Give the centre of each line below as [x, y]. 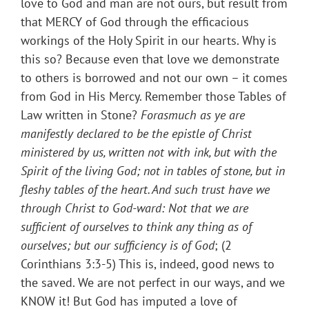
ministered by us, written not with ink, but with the [149, 152]
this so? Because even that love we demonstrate [150, 59]
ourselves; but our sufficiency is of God [118, 246]
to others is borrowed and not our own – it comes [154, 78]
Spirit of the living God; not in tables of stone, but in [153, 171]
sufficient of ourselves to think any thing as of [136, 227]
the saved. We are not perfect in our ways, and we [153, 283]
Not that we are [208, 208]
